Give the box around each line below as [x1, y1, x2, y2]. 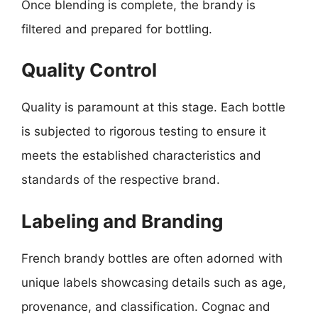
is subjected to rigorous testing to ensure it [21, 124, 266, 138]
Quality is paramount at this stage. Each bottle [21, 100, 285, 114]
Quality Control [21, 59, 157, 81]
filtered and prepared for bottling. [21, 21, 212, 36]
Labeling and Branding [21, 209, 223, 232]
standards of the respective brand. [21, 172, 220, 187]
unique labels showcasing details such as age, [21, 275, 286, 290]
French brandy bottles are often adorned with [21, 251, 283, 265]
